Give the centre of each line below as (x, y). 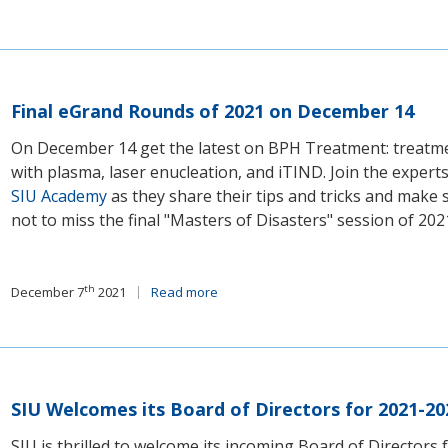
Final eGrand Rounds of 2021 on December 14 (213, 111)
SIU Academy (59, 196)
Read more (185, 292)
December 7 (48, 292)
